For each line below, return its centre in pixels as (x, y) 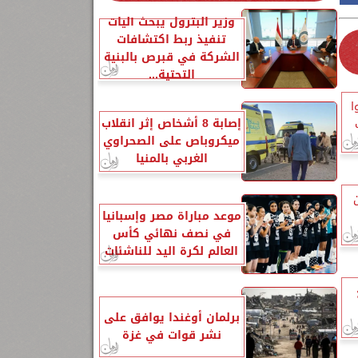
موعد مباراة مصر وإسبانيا (171, 216)
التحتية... (171, 75)
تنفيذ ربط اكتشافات (171, 40)
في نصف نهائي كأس (171, 234)
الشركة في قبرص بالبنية (171, 57)
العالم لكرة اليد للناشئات (171, 251)
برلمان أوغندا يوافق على (171, 318)
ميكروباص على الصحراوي (171, 141)
